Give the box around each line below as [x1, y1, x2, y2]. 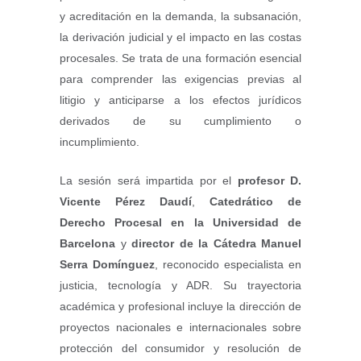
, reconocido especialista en [155, 257, 301, 271]
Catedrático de [210, 194, 301, 208]
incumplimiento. [60, 135, 139, 148]
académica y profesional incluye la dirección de [60, 299, 301, 313]
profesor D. [237, 173, 302, 187]
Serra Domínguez [60, 257, 155, 271]
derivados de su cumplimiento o [60, 114, 301, 127]
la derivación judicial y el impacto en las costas [60, 30, 301, 44]
